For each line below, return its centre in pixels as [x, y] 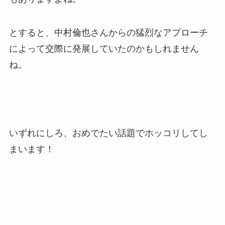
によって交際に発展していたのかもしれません [104, 49]
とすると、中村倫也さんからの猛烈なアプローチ [108, 33]
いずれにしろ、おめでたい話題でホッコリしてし [108, 133]
